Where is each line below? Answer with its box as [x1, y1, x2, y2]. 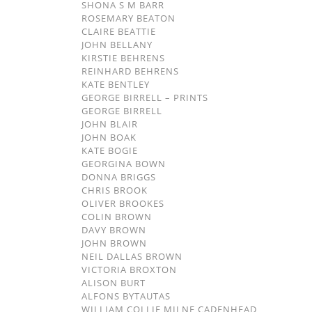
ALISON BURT [81, 276, 146, 289]
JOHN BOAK [81, 131, 136, 143]
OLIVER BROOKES [81, 197, 164, 210]
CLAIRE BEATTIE [81, 25, 156, 38]
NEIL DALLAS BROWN [81, 250, 182, 263]
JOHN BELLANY [81, 38, 153, 51]
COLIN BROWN [81, 210, 152, 223]
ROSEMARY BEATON [81, 12, 175, 24]
